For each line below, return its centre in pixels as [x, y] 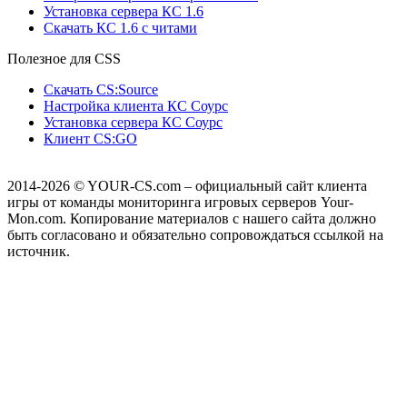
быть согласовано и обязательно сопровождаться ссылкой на [195, 235]
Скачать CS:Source [101, 90]
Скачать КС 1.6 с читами [120, 28]
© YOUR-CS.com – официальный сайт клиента [218, 186]
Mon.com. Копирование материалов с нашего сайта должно [192, 219]
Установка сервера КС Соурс [133, 123]
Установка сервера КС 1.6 [124, 12]
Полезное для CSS [64, 59]
